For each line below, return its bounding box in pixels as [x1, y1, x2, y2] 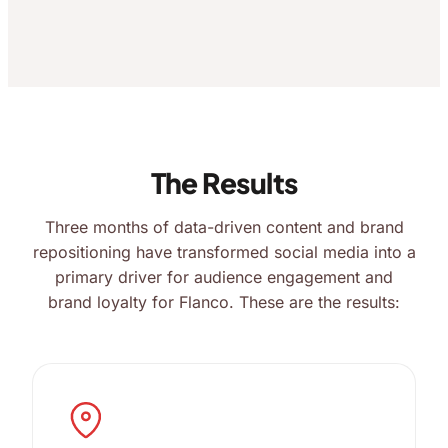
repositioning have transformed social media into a [32, 242, 416, 262]
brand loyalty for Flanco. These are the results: [48, 292, 400, 312]
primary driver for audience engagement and [55, 267, 393, 287]
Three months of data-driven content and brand [44, 217, 404, 237]
